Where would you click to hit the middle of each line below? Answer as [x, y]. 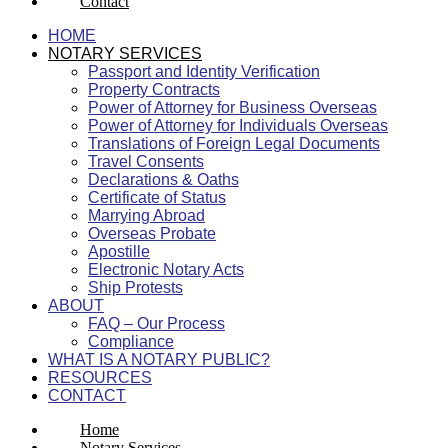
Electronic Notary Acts [166, 269]
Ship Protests [135, 287]
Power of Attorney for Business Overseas [232, 107]
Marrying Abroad [146, 215]
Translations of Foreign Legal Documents [234, 143]
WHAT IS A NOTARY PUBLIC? [159, 359]
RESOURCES [100, 377]
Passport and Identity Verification [204, 71]
